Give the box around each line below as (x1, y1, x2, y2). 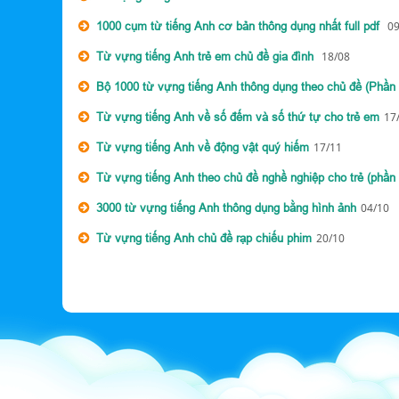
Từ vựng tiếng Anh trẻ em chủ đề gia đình (96, 49, 317, 63)
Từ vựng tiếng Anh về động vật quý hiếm (96, 140, 309, 154)
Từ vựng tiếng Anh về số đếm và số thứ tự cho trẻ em (96, 110, 379, 124)
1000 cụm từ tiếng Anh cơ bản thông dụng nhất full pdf (96, 19, 383, 33)
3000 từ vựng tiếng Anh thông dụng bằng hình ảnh (96, 200, 356, 215)
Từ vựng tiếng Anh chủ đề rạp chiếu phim (96, 231, 312, 245)
